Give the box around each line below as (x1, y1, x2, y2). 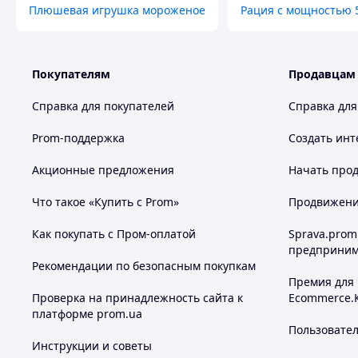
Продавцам (288, 66, 356, 82)
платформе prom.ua (32, 306, 142, 321)
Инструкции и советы (32, 338, 152, 353)
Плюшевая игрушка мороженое (29, 2, 205, 18)
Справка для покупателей (32, 98, 174, 113)
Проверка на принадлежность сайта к (32, 290, 243, 305)
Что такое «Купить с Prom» (32, 194, 179, 209)
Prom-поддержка (32, 130, 125, 145)
